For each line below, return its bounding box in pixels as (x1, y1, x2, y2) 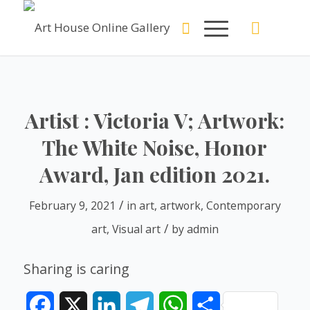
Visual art (111, 221, 161, 237)
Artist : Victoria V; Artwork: (25, 107, 285, 134)
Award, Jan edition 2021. (39, 161, 271, 188)
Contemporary (206, 198, 281, 213)
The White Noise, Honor (42, 134, 268, 161)
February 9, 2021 (28, 198, 116, 213)
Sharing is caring (23, 259, 129, 278)
